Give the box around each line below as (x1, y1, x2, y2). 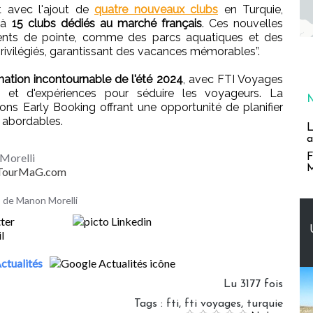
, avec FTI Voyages (182, 72, 284, 86)
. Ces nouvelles (201, 16, 284, 30)
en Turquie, (218, 2, 283, 16)
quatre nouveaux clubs (94, 2, 218, 16)
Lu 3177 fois (224, 278, 283, 290)
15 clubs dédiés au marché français (11, 16, 202, 30)
